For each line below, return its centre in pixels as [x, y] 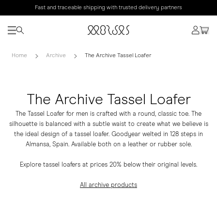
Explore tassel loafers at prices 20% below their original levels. [108, 165]
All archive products [108, 185]
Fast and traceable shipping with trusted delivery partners [108, 8]
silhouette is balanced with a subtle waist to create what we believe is [108, 124]
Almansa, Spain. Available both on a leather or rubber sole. [108, 145]
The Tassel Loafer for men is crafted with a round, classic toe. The [108, 114]
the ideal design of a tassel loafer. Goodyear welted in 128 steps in [108, 134]
